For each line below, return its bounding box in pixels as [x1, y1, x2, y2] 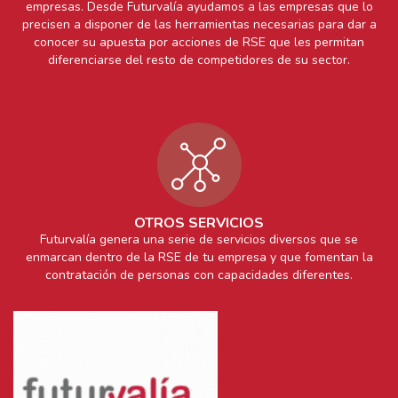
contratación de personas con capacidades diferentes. [45, 267, 353, 283]
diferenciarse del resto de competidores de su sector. [48, 52, 350, 68]
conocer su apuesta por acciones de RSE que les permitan [34, 34, 364, 51]
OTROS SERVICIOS [134, 213, 264, 233]
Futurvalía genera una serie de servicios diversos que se [40, 231, 358, 248]
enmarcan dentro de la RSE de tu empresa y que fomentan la [25, 249, 373, 266]
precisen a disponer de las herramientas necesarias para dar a [21, 16, 377, 33]
